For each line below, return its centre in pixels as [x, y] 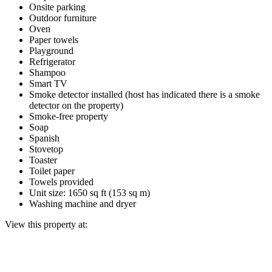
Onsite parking [57, 7]
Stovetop [46, 149]
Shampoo [47, 72]
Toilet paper [52, 171]
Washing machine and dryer [83, 203]
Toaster [43, 160]
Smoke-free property [69, 116]
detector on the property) [76, 105]
